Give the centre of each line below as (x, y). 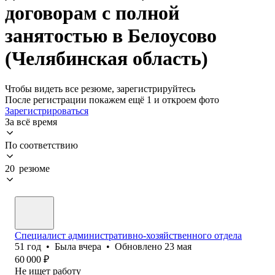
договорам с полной (92, 13)
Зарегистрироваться (47, 110)
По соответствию (41, 145)
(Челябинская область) (107, 59)
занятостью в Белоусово (111, 36)
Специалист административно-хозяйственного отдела (128, 235)
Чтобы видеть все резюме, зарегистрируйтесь (100, 88)
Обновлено (140, 246)
